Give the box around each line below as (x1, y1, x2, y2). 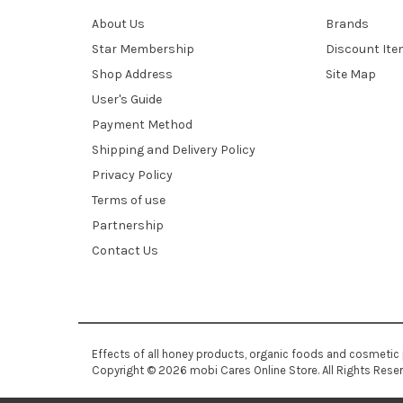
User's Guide (92, 92, 162, 107)
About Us (92, 16, 145, 31)
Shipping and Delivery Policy (92, 142, 255, 157)
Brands (325, 16, 369, 31)
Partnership (92, 218, 164, 233)
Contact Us (92, 243, 158, 258)
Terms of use (92, 193, 166, 208)
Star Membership (92, 41, 194, 57)
